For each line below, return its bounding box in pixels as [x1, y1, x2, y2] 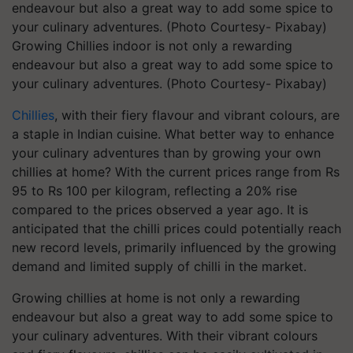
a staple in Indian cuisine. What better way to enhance [12, 126, 334, 142]
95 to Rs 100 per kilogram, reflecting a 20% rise [12, 183, 297, 199]
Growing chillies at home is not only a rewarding [12, 290, 300, 306]
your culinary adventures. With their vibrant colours [12, 328, 318, 344]
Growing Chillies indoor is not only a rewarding [12, 38, 292, 54]
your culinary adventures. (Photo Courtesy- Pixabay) [12, 76, 327, 91]
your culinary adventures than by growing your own [12, 145, 321, 161]
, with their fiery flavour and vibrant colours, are [54, 107, 340, 123]
